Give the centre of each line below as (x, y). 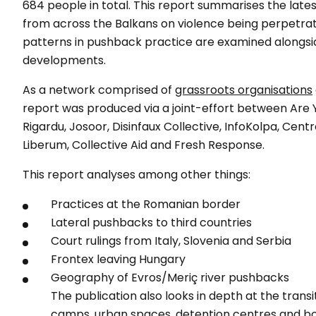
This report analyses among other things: (136, 175)
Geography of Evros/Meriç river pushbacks (170, 278)
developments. (64, 60)
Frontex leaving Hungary (118, 259)
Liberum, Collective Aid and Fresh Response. (144, 145)
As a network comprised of (99, 90)
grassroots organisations (244, 90)
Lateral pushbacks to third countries (151, 223)
